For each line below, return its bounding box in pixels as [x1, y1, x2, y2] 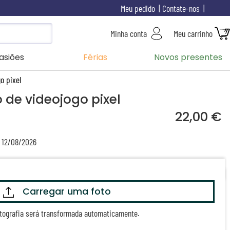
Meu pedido [120, 2, 155, 14]
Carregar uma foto [23, 185, 111, 198]
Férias [83, 51, 107, 64]
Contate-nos [162, 2, 200, 14]
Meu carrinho [174, 28, 213, 40]
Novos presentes [154, 51, 222, 64]
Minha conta [110, 28, 147, 40]
